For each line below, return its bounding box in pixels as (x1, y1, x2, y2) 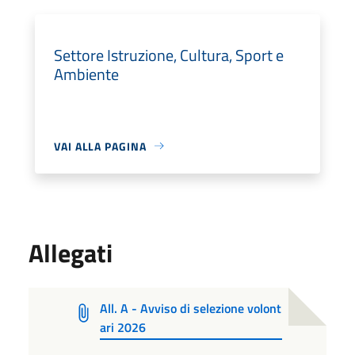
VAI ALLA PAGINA (54, 137, 147, 155)
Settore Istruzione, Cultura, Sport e (54, 42, 284, 67)
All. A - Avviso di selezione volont (99, 298, 281, 318)
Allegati (29, 233, 113, 272)
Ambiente (54, 61, 119, 86)
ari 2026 (99, 317, 146, 337)
